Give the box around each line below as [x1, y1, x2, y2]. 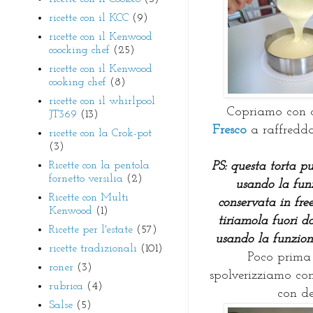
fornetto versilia [49, 173, 123, 184]
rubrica [49, 280, 83, 292]
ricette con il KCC [49, 12, 129, 24]
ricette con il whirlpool [49, 95, 155, 107]
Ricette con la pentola [49, 159, 150, 171]
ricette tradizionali [49, 242, 137, 254]
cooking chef [49, 76, 106, 88]
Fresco [212, 124, 247, 138]
